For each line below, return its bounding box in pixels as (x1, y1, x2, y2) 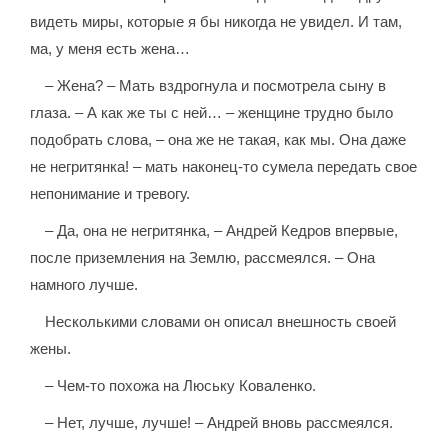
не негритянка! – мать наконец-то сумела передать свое (30, 158, 418, 176)
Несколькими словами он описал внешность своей (45, 313, 397, 331)
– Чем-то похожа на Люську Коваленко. (45, 377, 317, 395)
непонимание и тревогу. (30, 185, 191, 203)
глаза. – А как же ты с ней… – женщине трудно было (30, 104, 394, 122)
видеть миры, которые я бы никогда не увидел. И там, (30, 13, 403, 31)
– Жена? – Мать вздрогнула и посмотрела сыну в (45, 77, 387, 95)
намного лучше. (30, 276, 139, 294)
